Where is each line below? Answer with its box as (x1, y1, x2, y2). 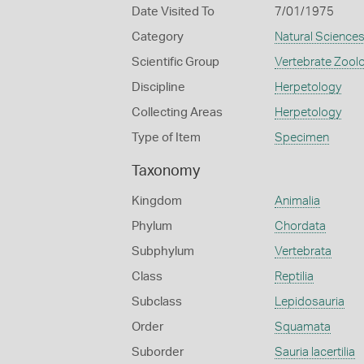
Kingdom (132, 195, 182, 207)
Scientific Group (132, 56, 219, 68)
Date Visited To (132, 6, 214, 18)
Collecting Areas (132, 106, 223, 119)
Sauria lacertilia (274, 346, 355, 358)
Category (132, 31, 184, 43)
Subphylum (132, 245, 194, 258)
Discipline (132, 81, 185, 93)
